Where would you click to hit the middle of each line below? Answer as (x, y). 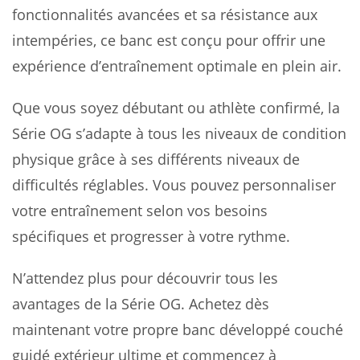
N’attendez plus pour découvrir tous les (145, 278)
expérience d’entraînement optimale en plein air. (177, 66)
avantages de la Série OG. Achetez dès (141, 304)
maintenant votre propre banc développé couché (178, 330)
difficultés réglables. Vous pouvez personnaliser (174, 185)
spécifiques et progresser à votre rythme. (151, 237)
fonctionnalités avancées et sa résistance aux (165, 15)
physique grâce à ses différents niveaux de (156, 160)
